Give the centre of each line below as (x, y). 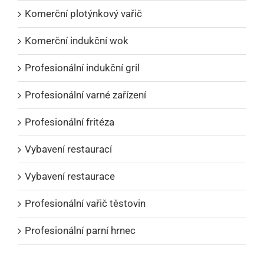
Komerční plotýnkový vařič (83, 14)
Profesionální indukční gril (82, 68)
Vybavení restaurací (68, 149)
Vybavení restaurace (70, 176)
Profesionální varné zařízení (85, 95)
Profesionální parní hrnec (80, 231)
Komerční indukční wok (77, 41)
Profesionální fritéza (70, 122)
